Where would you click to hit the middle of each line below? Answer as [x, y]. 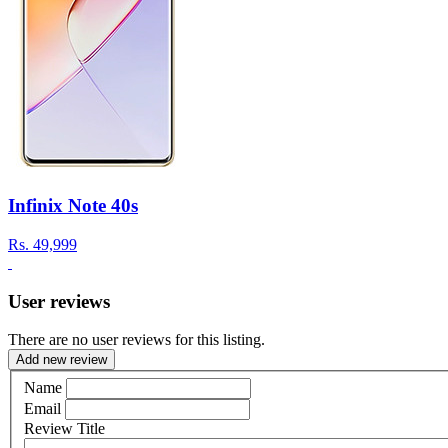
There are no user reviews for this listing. [136, 340]
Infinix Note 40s [73, 206]
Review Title [64, 428]
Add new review [61, 360]
